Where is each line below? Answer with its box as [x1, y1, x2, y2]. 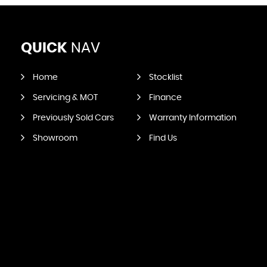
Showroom [33, 134, 77, 142]
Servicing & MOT [33, 94, 98, 102]
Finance [148, 94, 182, 102]
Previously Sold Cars [33, 114, 114, 122]
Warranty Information [148, 114, 237, 122]
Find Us [148, 134, 177, 142]
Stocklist [148, 73, 182, 82]
